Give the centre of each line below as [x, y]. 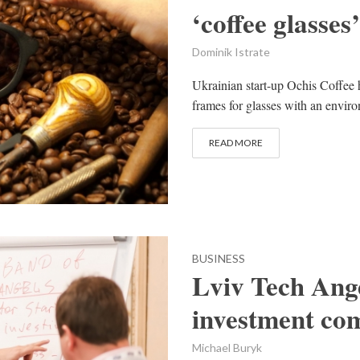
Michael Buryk [227, 347]
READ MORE [236, 143]
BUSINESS [219, 258]
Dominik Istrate [231, 52]
